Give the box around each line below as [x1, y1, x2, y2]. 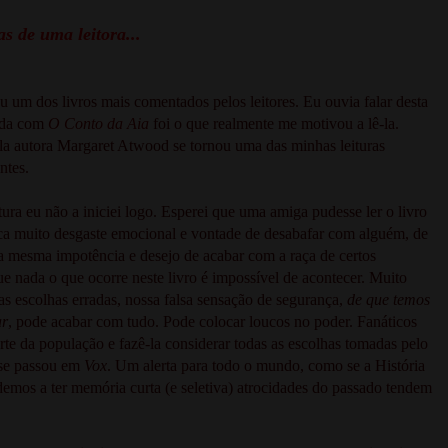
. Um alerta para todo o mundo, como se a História [107, 356, 425, 374]
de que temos [347, 290, 430, 308]
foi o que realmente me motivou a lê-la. [149, 114, 399, 132]
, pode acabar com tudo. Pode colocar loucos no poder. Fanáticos [8, 312, 417, 330]
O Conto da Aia [48, 114, 149, 132]
